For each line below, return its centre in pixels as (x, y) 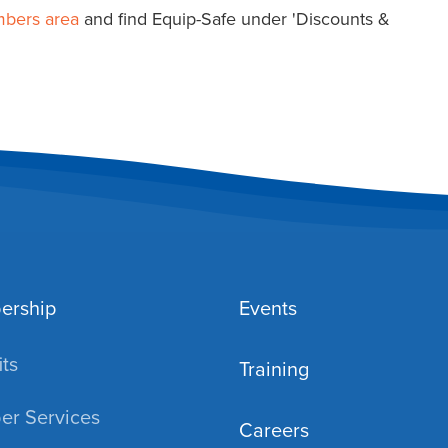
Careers (274, 430)
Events (268, 308)
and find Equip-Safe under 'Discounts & (234, 18)
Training (274, 369)
